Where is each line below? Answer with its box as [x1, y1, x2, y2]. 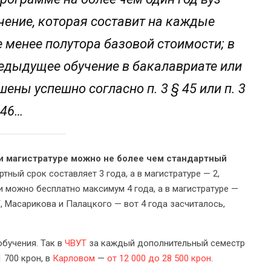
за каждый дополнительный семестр [87, 237, 245, 249]
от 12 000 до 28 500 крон [107, 252, 211, 264]
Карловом [53, 252, 95, 264]
